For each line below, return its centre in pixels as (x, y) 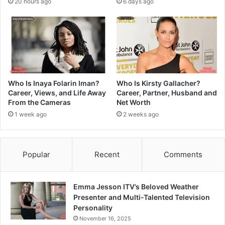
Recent (107, 154)
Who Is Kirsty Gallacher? (158, 83)
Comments (183, 154)
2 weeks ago (141, 114)
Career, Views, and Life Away (57, 92)
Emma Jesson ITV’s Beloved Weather (136, 186)
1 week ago (31, 114)
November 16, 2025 (105, 218)
